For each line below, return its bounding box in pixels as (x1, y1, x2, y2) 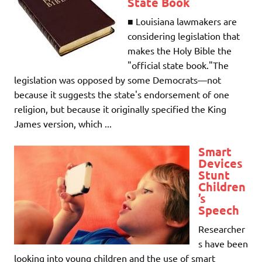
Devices (198, 155, 243, 171)
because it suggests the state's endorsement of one (14, 88, 229, 100)
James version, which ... (14, 117, 112, 129)
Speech (198, 202, 239, 218)
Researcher (198, 222, 245, 235)
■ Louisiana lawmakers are (127, 15, 237, 27)
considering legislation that (127, 29, 240, 42)
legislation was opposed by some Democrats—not (14, 73, 221, 85)
